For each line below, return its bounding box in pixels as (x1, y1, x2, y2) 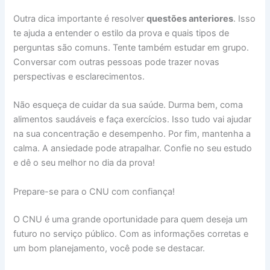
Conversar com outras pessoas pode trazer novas (13, 56, 220, 67)
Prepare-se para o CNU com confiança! (13, 186, 175, 197)
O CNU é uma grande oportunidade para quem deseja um (13, 213, 248, 225)
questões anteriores (146, 13, 234, 24)
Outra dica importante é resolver (13, 13, 147, 24)
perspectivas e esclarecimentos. (13, 71, 145, 82)
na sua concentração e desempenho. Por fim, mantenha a (13, 128, 251, 140)
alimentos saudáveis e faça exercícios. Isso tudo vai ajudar (13, 114, 252, 125)
